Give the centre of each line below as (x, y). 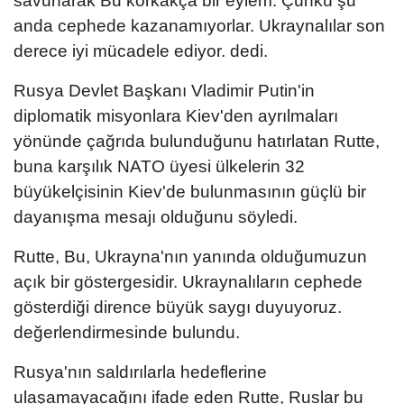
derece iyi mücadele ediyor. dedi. (141, 50)
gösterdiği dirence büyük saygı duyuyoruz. (178, 307)
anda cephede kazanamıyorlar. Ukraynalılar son (199, 25)
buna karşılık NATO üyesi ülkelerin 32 (159, 166)
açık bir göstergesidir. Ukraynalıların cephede (188, 281)
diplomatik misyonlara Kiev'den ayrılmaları (176, 115)
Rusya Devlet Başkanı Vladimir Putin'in (164, 90)
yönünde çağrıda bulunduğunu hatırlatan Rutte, (197, 141)
